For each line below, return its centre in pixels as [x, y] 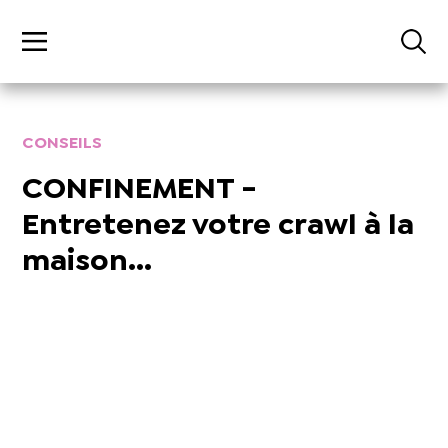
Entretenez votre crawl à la [218, 227]
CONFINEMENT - [140, 191]
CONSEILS [62, 143]
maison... [87, 263]
